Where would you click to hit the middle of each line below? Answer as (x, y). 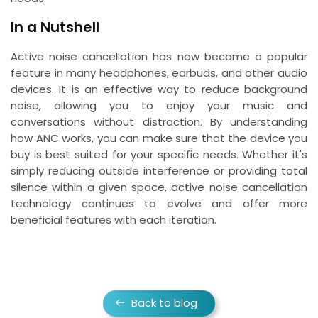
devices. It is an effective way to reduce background (159, 89)
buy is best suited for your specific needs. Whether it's (159, 154)
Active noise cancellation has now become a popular (159, 56)
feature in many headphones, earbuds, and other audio (159, 73)
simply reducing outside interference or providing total (159, 171)
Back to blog (164, 303)
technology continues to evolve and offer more (159, 203)
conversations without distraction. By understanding (159, 122)
